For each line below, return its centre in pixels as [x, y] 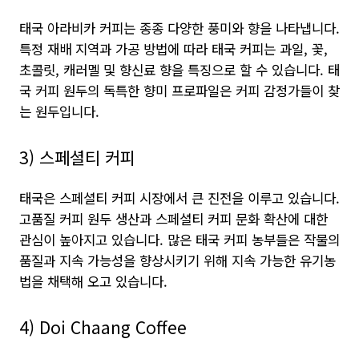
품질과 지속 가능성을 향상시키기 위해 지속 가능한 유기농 [177, 260]
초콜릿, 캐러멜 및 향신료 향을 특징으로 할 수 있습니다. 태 [179, 70]
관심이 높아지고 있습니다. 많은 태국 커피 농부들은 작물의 [179, 240]
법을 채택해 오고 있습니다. [93, 281]
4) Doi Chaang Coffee [103, 327]
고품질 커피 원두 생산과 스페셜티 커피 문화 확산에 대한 [173, 219]
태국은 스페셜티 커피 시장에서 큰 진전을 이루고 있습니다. [179, 198]
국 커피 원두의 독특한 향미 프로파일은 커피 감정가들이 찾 [179, 91]
